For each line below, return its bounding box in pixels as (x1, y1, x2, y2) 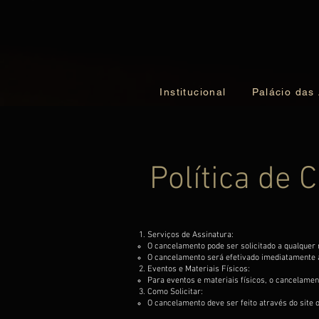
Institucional (159, 86, 226, 98)
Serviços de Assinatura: (147, 230, 234, 240)
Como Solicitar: (147, 287, 203, 297)
